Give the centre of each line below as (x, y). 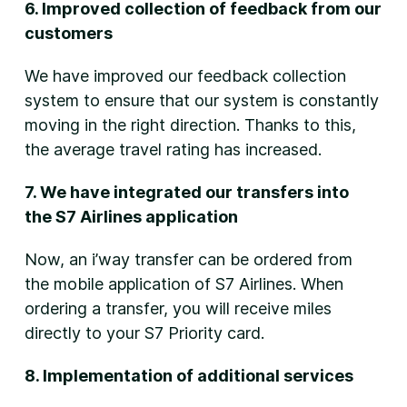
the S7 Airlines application (131, 216)
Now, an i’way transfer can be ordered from (188, 259)
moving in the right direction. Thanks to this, (190, 124)
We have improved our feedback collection (185, 75)
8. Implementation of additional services (189, 375)
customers (68, 33)
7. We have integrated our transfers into (186, 192)
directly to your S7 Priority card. (144, 333)
